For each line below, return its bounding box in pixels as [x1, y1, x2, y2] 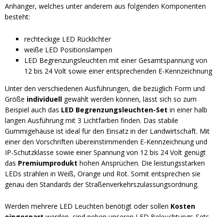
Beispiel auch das [5, 105, 61, 114]
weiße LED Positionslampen [24, 45, 112, 54]
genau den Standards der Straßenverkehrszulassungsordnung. [5, 179, 199, 189]
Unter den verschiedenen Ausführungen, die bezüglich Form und [5, 83, 205, 93]
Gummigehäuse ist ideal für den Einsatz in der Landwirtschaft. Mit [5, 126, 210, 136]
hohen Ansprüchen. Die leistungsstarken [77, 158, 205, 168]
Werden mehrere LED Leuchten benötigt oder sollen [5, 201, 170, 211]
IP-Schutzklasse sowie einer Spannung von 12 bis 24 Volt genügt [5, 147, 206, 157]
